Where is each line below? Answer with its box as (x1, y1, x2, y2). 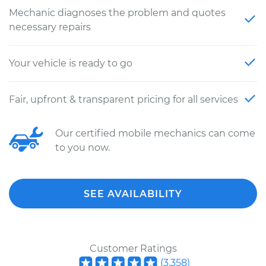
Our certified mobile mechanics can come (55, 128, 255, 139)
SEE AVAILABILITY (84, 188, 182, 199)
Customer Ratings (89, 243, 177, 254)
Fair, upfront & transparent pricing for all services (9, 94, 238, 105)
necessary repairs (9, 21, 91, 33)
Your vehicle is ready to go (9, 58, 132, 69)
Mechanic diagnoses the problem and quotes (9, 7, 226, 18)
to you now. (55, 142, 110, 153)
